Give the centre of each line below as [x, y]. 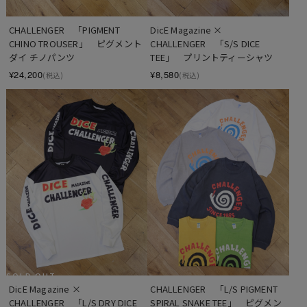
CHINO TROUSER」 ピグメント [75, 43]
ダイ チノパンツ [42, 57]
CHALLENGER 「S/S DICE [205, 43]
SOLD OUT [31, 275]
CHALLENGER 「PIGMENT [64, 29]
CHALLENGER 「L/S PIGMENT [214, 289]
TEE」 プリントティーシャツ [212, 57]
